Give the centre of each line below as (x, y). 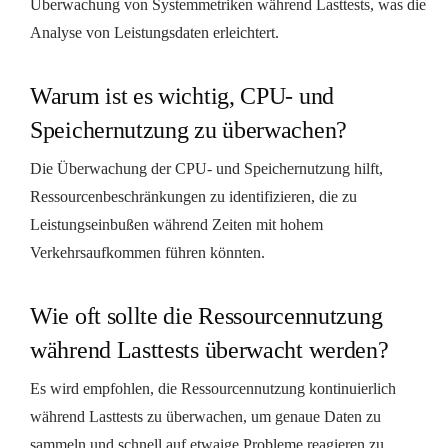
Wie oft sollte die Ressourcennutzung (206, 315)
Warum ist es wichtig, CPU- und (182, 95)
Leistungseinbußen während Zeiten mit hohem (176, 224)
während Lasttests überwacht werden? (209, 349)
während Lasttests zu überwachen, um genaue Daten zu (205, 416)
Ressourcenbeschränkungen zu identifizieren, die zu (193, 196)
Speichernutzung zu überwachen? (188, 129)
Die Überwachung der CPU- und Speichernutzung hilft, (206, 168)
